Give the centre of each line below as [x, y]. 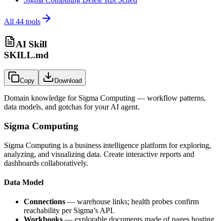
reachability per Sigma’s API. [69, 211]
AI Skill [31, 44]
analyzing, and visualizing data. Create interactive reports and [99, 154]
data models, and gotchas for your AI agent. [72, 107]
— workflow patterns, [170, 98]
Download [68, 81]
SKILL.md [26, 55]
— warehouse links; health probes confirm [132, 202]
